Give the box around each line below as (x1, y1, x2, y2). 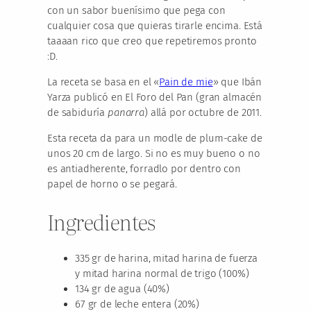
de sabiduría (47, 106, 108, 119)
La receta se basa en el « (47, 76, 160, 89)
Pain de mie (159, 76, 213, 89)
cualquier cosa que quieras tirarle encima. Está (47, 19, 262, 33)
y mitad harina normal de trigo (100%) (75, 267, 249, 280)
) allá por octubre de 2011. (144, 106, 262, 119)
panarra (108, 106, 145, 119)
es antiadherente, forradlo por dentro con (47, 162, 241, 176)
